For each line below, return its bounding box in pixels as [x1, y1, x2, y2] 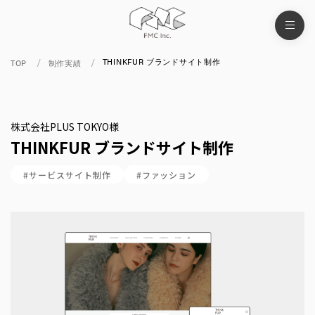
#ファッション [136, 168, 197, 181]
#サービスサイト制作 [23, 168, 111, 181]
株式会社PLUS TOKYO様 [11, 120, 119, 134]
